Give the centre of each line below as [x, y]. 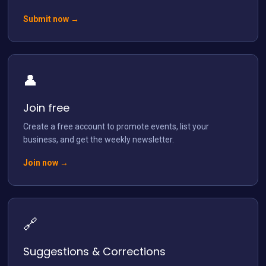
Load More [80, 85]
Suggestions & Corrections [95, 251]
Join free [47, 107]
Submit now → [51, 19]
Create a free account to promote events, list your [116, 126]
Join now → [46, 162]
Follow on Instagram [169, 85]
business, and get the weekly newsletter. [99, 139]
